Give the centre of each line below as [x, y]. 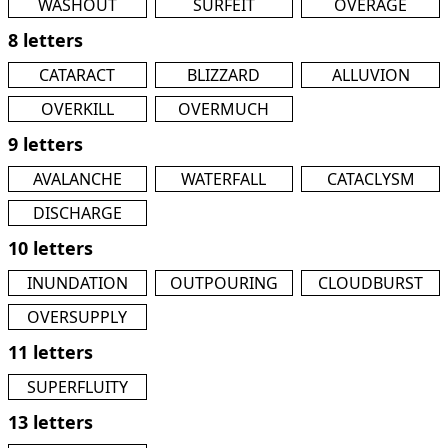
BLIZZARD [224, 75]
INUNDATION [77, 283]
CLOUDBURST [371, 283]
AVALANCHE [77, 179]
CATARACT [77, 75]
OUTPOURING [223, 283]
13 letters [50, 422]
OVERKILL [77, 109]
